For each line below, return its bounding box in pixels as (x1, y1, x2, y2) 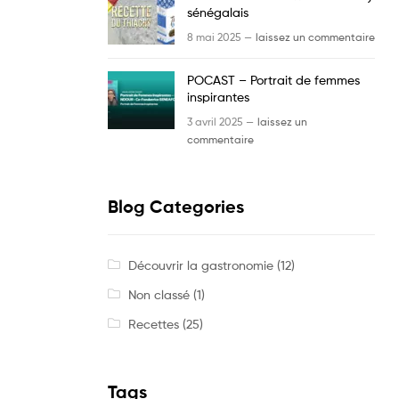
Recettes (127, 315, 179, 331)
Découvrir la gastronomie (127, 256, 273, 273)
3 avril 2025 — (187, 114, 254, 128)
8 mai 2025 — (187, 30, 252, 45)
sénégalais (187, 4, 248, 20)
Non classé (127, 286, 190, 302)
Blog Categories (108, 196, 244, 218)
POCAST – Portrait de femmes (187, 72, 360, 88)
